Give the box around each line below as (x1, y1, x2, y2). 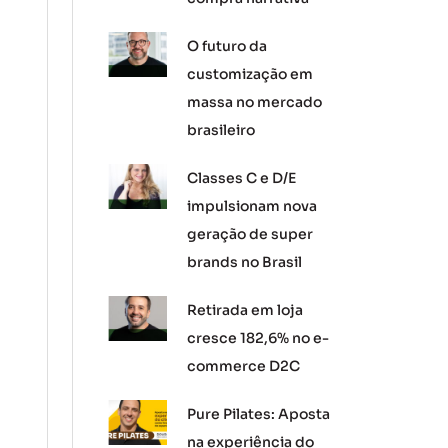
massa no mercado (187, 93, 323, 111)
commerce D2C (187, 357, 307, 375)
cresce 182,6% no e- (187, 329, 330, 347)
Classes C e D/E (187, 169, 297, 187)
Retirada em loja (187, 301, 304, 319)
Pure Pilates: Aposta (187, 405, 331, 423)
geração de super (187, 225, 314, 243)
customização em (187, 65, 314, 83)
